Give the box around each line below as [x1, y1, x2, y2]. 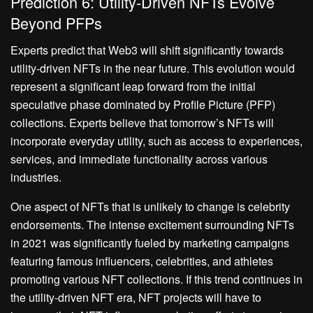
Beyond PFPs [10, 12, 102, 34]
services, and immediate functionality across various [10, 151, 268, 168]
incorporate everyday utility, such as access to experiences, [10, 133, 303, 150]
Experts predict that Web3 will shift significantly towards [10, 42, 284, 59]
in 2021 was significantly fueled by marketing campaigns [10, 235, 289, 252]
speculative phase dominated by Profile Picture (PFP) [10, 96, 275, 113]
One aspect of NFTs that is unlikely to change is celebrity [10, 198, 290, 215]
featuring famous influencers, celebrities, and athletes [10, 253, 273, 270]
